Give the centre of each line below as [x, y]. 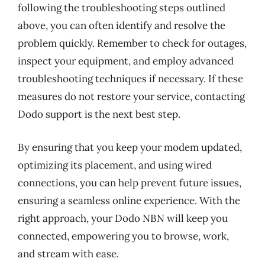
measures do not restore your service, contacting [131, 96]
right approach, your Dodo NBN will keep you [123, 218]
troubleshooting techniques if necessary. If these [130, 79]
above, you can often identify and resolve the [122, 25]
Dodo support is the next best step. [99, 114]
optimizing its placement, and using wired [115, 165]
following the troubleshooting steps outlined [122, 8]
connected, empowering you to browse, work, [123, 236]
